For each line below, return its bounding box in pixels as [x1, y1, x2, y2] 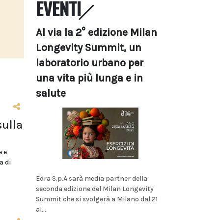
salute [36, 87, 66, 99]
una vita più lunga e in [36, 72, 143, 84]
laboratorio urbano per [36, 57, 143, 69]
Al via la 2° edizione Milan [36, 27, 157, 38]
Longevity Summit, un [36, 42, 141, 54]
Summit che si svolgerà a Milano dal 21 [36, 194, 158, 203]
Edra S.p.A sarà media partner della [36, 174, 147, 183]
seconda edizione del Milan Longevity [36, 184, 154, 193]
